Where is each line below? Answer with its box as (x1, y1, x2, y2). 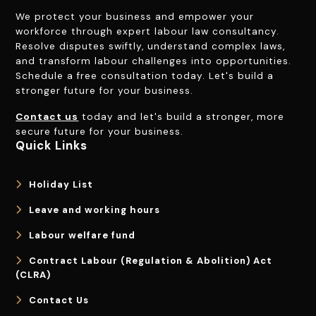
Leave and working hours (29, 204, 161, 217)
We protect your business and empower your (16, 11, 255, 23)
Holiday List (29, 178, 94, 191)
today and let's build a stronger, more (78, 111, 285, 123)
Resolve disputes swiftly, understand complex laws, (16, 40, 286, 53)
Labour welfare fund (29, 229, 136, 242)
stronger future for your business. (16, 85, 194, 97)
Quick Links (16, 138, 88, 154)
